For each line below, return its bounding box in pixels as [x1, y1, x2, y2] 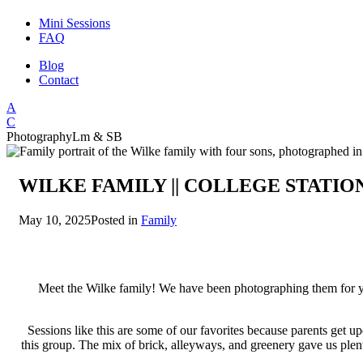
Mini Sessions [39, 16, 110, 30]
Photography [6, 130, 72, 143]
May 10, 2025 [19, 212, 91, 227]
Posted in [91, 212, 141, 227]
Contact [39, 73, 79, 87]
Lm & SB [72, 130, 122, 143]
